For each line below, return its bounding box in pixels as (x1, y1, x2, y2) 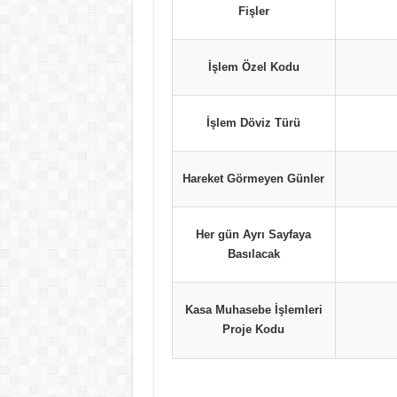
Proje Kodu (222, 323, 284, 336)
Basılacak (227, 247, 280, 261)
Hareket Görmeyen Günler (183, 172, 324, 185)
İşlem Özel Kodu (207, 60, 300, 74)
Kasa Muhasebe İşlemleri (184, 303, 323, 316)
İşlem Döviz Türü (206, 116, 300, 129)
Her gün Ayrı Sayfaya (196, 228, 311, 241)
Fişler (237, 4, 269, 18)
